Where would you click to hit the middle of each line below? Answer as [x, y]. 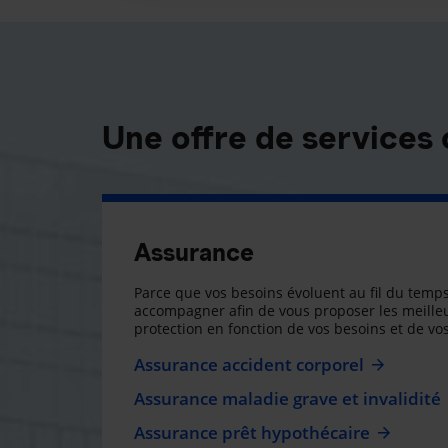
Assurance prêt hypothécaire [252, 432]
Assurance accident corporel [249, 364]
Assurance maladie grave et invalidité [287, 398]
